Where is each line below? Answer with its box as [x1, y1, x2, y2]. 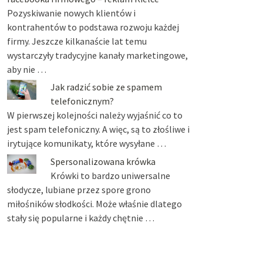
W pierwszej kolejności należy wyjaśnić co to [6, 109, 183, 122]
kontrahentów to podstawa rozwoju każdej [6, 21, 179, 33]
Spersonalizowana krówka [50, 155, 156, 167]
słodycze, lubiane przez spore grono [6, 183, 151, 195]
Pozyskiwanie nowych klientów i [6, 6, 136, 19]
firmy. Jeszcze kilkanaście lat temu [6, 35, 147, 47]
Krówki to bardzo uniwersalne [50, 169, 170, 181]
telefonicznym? [50, 95, 114, 107]
